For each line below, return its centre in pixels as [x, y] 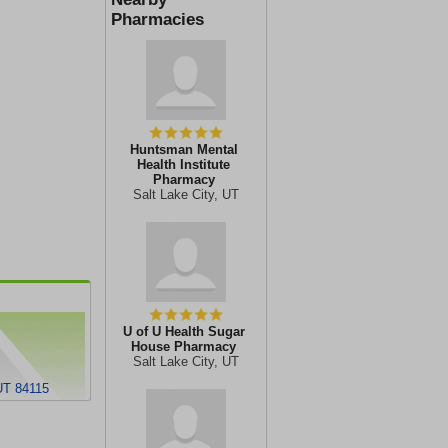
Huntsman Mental [183, 149]
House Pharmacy [183, 346]
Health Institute [183, 164]
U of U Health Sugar [183, 331]
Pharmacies [157, 19]
